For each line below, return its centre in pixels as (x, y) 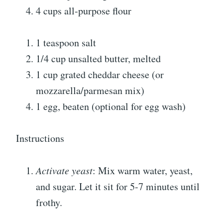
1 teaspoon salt (66, 42)
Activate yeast (64, 170)
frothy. (49, 202)
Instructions (40, 138)
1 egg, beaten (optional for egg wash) (111, 106)
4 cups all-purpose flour (84, 10)
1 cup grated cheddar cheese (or (100, 74)
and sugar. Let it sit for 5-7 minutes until (118, 186)
